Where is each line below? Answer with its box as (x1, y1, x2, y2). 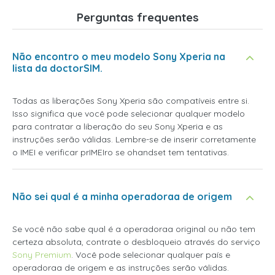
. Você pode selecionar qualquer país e (71, 249, 230, 260)
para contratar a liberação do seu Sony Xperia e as (12, 121, 223, 132)
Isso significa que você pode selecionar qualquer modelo (12, 108, 245, 119)
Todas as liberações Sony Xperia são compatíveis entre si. (12, 95, 249, 106)
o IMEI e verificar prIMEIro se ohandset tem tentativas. (12, 147, 229, 158)
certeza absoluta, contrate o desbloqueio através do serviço (12, 236, 260, 247)
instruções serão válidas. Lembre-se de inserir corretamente (12, 134, 256, 145)
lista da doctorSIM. (12, 62, 103, 74)
